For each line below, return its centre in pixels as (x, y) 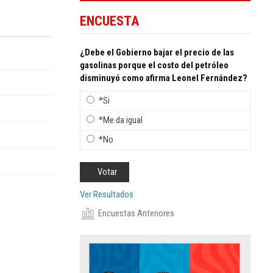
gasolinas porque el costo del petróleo (154, 65)
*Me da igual (121, 120)
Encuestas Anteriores (136, 213)
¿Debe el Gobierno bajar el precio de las (157, 52)
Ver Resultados (107, 194)
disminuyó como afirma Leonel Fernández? (164, 78)
